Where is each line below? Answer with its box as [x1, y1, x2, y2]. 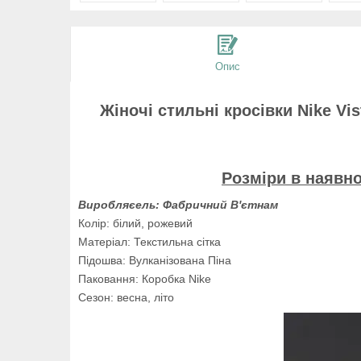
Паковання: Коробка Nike [78, 272, 211, 285]
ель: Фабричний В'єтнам [135, 197, 278, 211]
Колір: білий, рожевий [78, 216, 193, 230]
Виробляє [78, 197, 135, 211]
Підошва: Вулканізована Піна [78, 253, 231, 267]
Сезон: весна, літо [78, 290, 174, 304]
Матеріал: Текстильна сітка [78, 234, 221, 248]
